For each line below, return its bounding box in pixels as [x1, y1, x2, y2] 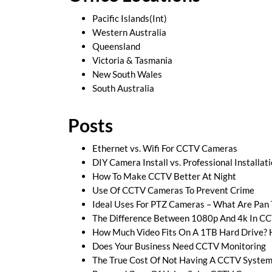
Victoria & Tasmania [92, 54, 172, 66]
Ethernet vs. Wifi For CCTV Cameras [92, 143, 237, 154]
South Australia [92, 82, 154, 93]
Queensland [92, 40, 140, 52]
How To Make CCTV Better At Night [92, 171, 236, 182]
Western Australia [92, 26, 166, 38]
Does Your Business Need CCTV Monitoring [92, 240, 266, 252]
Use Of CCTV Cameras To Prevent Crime [92, 185, 254, 196]
